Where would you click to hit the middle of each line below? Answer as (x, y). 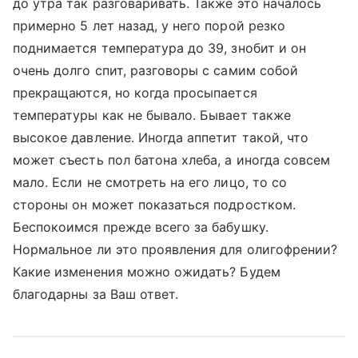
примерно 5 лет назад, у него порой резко (149, 26)
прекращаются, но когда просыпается (135, 93)
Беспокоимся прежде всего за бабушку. (141, 227)
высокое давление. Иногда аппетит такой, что (161, 137)
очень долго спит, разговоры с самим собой (155, 70)
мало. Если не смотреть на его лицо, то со (150, 182)
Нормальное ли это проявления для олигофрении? (175, 249)
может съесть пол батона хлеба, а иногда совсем (172, 160)
